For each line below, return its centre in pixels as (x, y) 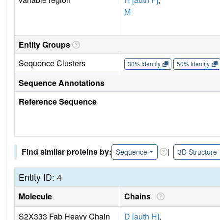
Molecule (35, 196)
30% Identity (144, 64)
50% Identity (193, 64)
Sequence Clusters (52, 63)
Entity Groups (44, 44)
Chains (139, 196)
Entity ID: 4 (40, 177)
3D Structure (197, 151)
